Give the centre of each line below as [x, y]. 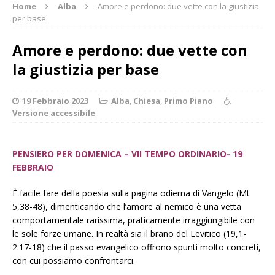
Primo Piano [188, 100]
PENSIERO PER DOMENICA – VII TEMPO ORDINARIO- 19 [127, 153]
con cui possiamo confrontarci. [74, 260]
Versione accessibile [54, 113]
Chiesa [147, 100]
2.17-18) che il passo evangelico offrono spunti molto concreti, [137, 247]
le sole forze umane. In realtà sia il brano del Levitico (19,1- [129, 233]
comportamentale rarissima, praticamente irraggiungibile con [134, 220]
